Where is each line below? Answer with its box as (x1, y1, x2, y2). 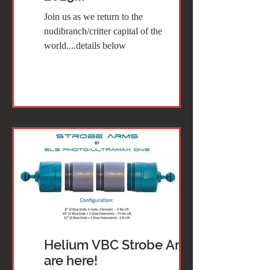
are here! (44, 253, 98, 268)
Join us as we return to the (44, 11, 143, 22)
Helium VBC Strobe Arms (44, 237, 198, 253)
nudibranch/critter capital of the (44, 25, 162, 36)
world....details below (44, 40, 126, 51)
